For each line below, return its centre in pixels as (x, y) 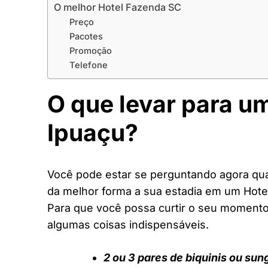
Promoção (90, 51)
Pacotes (86, 36)
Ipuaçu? (93, 132)
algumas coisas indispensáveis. (128, 225)
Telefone (88, 65)
